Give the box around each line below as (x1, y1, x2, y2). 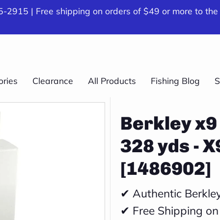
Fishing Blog (151, 75, 200, 86)
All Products (88, 75, 136, 86)
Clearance (32, 75, 73, 86)
